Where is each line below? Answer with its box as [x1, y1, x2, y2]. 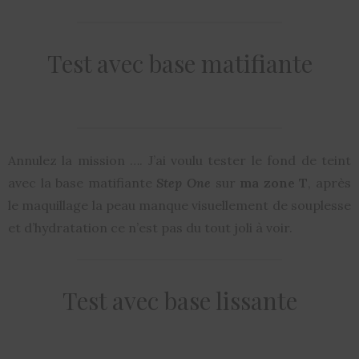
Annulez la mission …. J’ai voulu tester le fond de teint [8, 152, 351, 169]
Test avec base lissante [62, 284, 297, 317]
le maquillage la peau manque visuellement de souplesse [8, 197, 351, 214]
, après [308, 175, 352, 192]
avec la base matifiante [8, 175, 157, 192]
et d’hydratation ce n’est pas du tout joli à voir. [8, 220, 292, 236]
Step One [156, 175, 212, 192]
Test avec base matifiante [46, 47, 313, 80]
